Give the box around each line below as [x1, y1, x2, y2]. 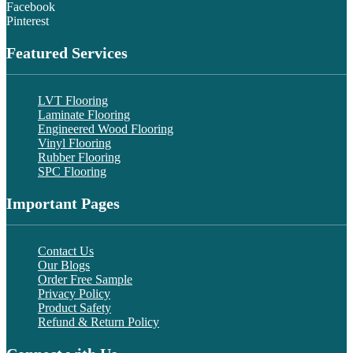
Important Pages [6, 194, 120, 212]
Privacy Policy [38, 286, 110, 300]
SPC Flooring [38, 164, 106, 178]
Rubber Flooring [38, 150, 121, 164]
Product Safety [38, 300, 111, 314]
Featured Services [6, 43, 128, 61]
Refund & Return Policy [38, 314, 159, 329]
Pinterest [6, 13, 49, 28]
